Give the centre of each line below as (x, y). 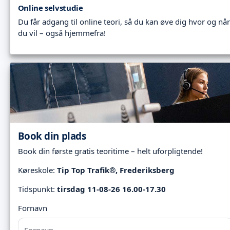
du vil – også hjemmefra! (62, 33)
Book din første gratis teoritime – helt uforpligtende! (110, 151)
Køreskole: (37, 170)
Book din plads (52, 136)
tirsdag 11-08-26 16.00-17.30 (111, 189)
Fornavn (32, 208)
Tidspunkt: (37, 189)
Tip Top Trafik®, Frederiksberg (116, 170)
